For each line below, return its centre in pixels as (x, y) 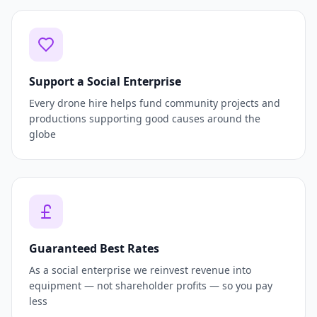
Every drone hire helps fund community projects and (155, 103)
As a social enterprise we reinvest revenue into (140, 270)
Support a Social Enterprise (105, 82)
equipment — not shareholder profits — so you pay (151, 286)
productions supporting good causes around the (145, 119)
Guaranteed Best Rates (94, 249)
